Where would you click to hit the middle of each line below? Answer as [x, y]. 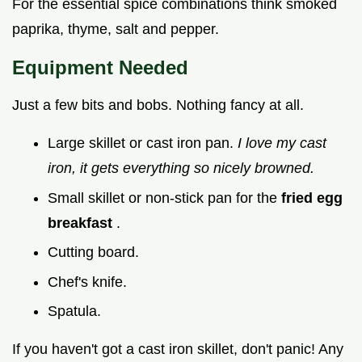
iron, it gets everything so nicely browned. [181, 168]
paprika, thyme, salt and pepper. [116, 29]
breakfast [82, 223]
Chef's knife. [87, 282]
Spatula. [74, 311]
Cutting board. [93, 253]
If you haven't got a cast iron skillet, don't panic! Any [178, 349]
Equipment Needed [100, 67]
